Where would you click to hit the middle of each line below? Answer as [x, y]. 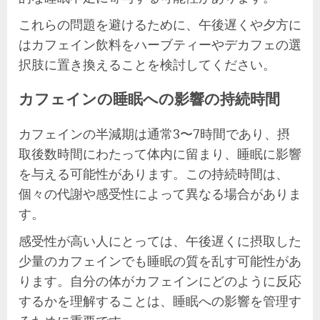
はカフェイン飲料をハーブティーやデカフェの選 [160, 44]
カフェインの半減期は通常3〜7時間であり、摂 [154, 133]
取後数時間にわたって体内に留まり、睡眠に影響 [160, 153]
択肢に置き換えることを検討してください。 [147, 64]
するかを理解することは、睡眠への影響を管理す [160, 300]
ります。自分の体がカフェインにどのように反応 [160, 280]
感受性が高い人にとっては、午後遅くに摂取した [160, 240]
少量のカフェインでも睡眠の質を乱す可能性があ [160, 260]
